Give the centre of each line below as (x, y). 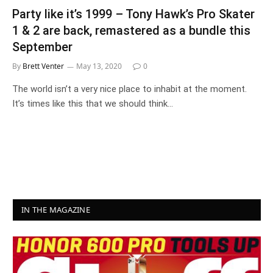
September (42, 47)
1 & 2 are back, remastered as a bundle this (131, 30)
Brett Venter (43, 66)
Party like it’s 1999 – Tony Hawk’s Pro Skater (133, 14)
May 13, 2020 (99, 66)
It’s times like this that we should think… (93, 103)
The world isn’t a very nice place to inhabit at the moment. (129, 89)
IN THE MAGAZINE (56, 209)
